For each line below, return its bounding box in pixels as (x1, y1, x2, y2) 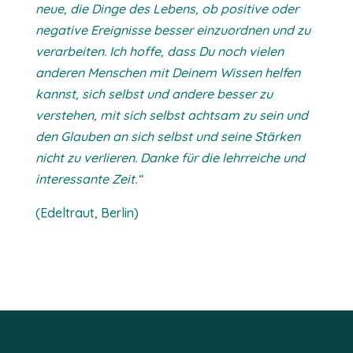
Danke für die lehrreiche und (139, 150, 305, 165)
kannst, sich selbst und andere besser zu (35, 86, 273, 102)
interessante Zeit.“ (35, 171, 142, 187)
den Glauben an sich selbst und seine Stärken (35, 128, 300, 144)
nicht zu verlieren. (35, 150, 140, 165)
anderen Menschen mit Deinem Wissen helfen (35, 65, 300, 80)
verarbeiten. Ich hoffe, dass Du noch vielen (35, 43, 284, 59)
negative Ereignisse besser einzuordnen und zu (35, 22, 310, 38)
